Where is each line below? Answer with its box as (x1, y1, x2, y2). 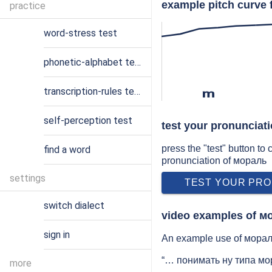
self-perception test (44, 115, 132, 126)
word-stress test (44, 27, 117, 39)
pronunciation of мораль (161, 155, 267, 166)
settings (10, 172, 46, 184)
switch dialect (44, 200, 104, 211)
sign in (44, 229, 70, 240)
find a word (44, 144, 90, 155)
